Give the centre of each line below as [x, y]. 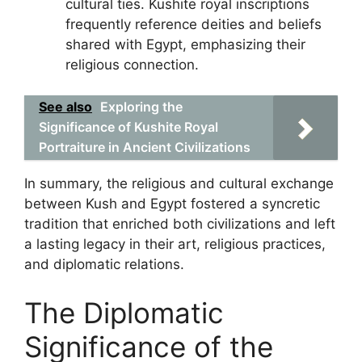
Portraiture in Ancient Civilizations [145, 147]
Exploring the [141, 107]
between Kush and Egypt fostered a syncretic [172, 204]
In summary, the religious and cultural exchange [179, 183]
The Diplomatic [124, 312]
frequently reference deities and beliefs [194, 24]
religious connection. [132, 64]
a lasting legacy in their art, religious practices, [175, 244]
